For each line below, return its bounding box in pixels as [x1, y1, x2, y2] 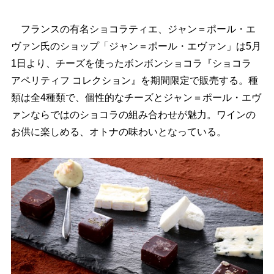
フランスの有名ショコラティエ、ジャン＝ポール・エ [10, 24, 256, 34]
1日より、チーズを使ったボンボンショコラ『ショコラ [10, 58, 251, 68]
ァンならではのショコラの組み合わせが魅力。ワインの [10, 109, 256, 120]
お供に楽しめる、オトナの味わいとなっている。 [10, 127, 226, 137]
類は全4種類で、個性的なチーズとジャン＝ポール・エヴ [10, 92, 261, 103]
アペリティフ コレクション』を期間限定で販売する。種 [10, 75, 258, 86]
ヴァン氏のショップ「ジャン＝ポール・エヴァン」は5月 [10, 41, 261, 51]
